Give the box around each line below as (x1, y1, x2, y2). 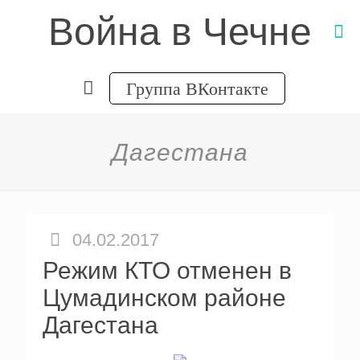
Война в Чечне (48, 10, 312, 53)
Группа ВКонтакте (125, 76, 268, 100)
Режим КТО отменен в (43, 257, 292, 284)
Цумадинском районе (43, 284, 286, 311)
